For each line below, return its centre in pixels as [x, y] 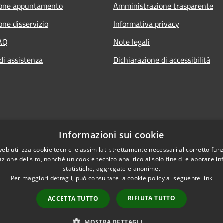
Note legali [132, 42]
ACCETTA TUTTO [73, 198]
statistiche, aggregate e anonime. [111, 168]
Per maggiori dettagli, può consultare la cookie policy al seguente [106, 178]
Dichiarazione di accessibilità [162, 59]
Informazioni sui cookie [111, 135]
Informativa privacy [146, 24]
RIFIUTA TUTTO [152, 198]
